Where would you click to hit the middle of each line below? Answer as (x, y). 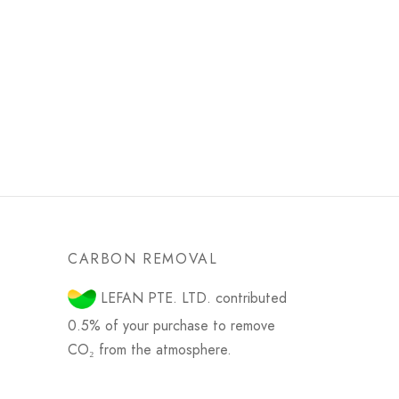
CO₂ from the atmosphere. (150, 349)
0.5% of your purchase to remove (171, 325)
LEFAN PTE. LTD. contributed (191, 297)
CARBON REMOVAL (143, 258)
